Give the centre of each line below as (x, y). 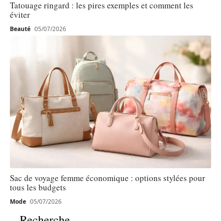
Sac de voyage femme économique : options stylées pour (108, 178)
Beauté (20, 29)
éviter (20, 14)
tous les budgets (38, 187)
